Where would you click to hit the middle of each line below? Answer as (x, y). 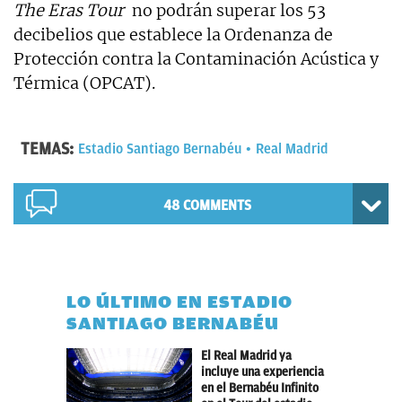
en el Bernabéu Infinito (260, 388)
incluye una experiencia (262, 371)
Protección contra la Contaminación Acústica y (196, 58)
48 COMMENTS (207, 205)
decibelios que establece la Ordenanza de (173, 34)
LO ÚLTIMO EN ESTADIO (179, 301)
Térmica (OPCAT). (84, 83)
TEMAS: (47, 149)
